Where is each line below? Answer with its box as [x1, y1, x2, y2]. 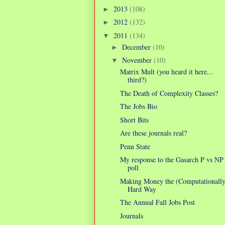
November [122, 55, 154, 65]
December [122, 42, 153, 52]
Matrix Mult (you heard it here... [120, 67, 213, 77]
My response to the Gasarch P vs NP [120, 155, 223, 165]
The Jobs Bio [120, 101, 157, 111]
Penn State [120, 141, 150, 151]
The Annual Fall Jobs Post [120, 197, 195, 207]
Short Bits [120, 115, 149, 125]
